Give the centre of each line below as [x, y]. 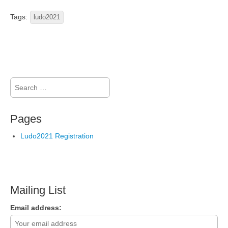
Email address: [36, 208]
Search [21, 83]
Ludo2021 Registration [57, 136]
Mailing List [38, 190]
